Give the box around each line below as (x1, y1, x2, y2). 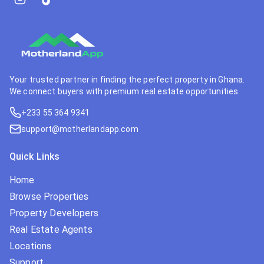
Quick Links (9, 151, 60, 163)
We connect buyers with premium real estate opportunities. (9, 87, 240, 97)
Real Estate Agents (9, 224, 93, 236)
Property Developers (9, 207, 98, 219)
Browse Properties (9, 191, 89, 203)
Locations (9, 240, 52, 252)
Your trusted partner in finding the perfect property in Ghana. (9, 75, 245, 85)
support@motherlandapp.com (21, 124, 138, 134)
